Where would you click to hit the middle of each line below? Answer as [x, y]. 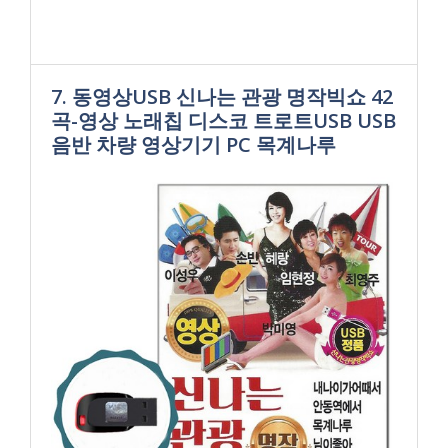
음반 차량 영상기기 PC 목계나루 [193, 144]
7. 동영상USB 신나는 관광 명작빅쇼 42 [222, 96]
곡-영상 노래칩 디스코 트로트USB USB [223, 120]
